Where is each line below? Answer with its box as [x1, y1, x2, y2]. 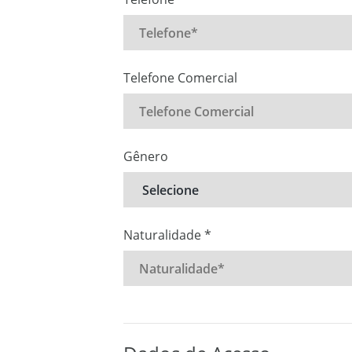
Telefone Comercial [123, 69, 237, 86]
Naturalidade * [123, 226, 211, 244]
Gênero [123, 148, 168, 165]
